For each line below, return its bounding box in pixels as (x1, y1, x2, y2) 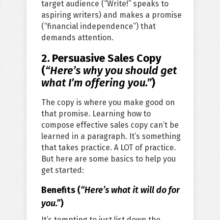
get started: (41, 165, 84, 175)
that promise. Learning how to (41, 109, 151, 119)
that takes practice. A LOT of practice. (41, 143, 176, 153)
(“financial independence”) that (41, 22, 156, 31)
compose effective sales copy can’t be (41, 120, 179, 130)
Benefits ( (41, 185, 81, 196)
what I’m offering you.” (41, 76, 152, 90)
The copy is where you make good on (41, 98, 175, 108)
